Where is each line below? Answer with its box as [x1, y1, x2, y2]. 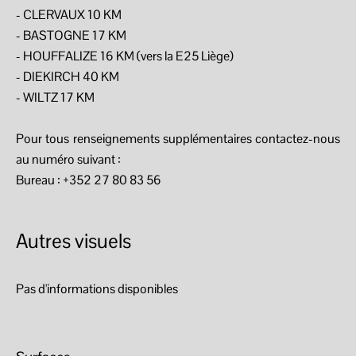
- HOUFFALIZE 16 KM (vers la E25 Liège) [16, 48, 234, 64]
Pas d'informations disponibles [16, 281, 178, 297]
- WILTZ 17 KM [16, 89, 95, 106]
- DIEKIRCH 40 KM [16, 68, 119, 85]
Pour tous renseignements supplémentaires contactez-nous [16, 130, 340, 147]
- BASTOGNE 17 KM [16, 27, 126, 44]
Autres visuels [16, 228, 131, 253]
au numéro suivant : [16, 151, 121, 168]
